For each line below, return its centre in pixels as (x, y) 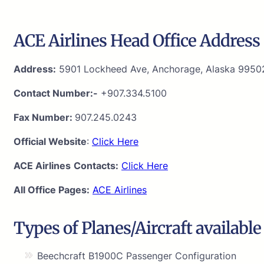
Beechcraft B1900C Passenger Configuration (137, 255)
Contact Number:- (56, 93)
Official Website (50, 141)
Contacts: (96, 165)
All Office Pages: (52, 189)
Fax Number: (44, 117)
